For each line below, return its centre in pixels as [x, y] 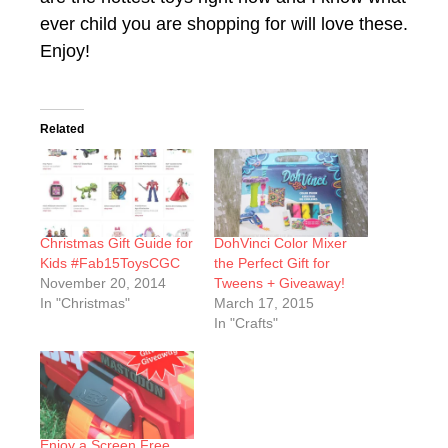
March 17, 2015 [264, 302]
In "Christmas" [85, 302]
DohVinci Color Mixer [280, 242]
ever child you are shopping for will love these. [224, 23]
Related [62, 128]
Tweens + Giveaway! [279, 282]
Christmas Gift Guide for [116, 242]
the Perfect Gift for [272, 262]
